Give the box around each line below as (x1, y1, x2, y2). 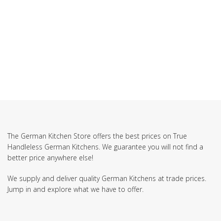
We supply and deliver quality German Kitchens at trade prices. (7, 174, 206, 184)
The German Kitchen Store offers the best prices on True (7, 131, 187, 141)
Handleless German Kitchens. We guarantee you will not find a (7, 142, 203, 152)
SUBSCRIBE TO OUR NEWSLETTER (34, 35, 187, 47)
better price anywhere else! (7, 153, 93, 163)
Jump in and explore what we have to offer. (7, 184, 144, 194)
